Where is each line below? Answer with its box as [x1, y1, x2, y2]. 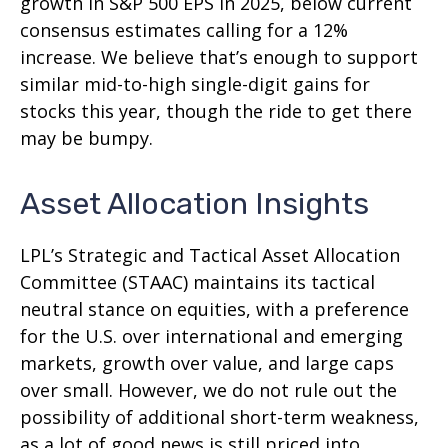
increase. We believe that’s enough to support [20, 45, 418, 70]
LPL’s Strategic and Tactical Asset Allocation [20, 243, 400, 268]
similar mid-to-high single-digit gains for [20, 72, 370, 97]
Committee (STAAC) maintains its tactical [20, 270, 375, 295]
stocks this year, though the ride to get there [20, 99, 412, 124]
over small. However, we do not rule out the [20, 378, 397, 403]
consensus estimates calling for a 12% [20, 18, 348, 43]
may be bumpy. [20, 126, 153, 151]
